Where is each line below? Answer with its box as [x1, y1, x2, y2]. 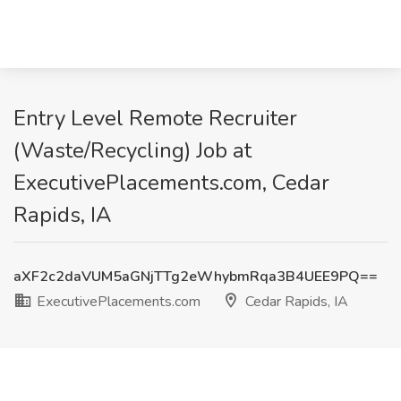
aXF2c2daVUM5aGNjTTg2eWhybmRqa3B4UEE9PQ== [13, 267, 378, 286]
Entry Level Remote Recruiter [13, 104, 297, 132]
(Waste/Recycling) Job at [13, 136, 252, 165]
